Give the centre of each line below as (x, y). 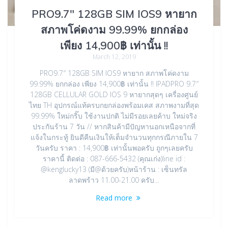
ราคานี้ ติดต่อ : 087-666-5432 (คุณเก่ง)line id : (114, 159)
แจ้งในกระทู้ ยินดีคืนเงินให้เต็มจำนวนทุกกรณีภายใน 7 (114, 137)
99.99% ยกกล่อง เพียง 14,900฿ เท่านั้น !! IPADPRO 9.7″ (114, 84)
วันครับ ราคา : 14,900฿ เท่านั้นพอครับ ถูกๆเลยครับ (114, 148)
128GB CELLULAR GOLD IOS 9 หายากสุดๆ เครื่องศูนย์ (114, 95)
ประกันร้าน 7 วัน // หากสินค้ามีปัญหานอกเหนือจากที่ (114, 127)
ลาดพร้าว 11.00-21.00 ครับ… (114, 180)
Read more (114, 198)
